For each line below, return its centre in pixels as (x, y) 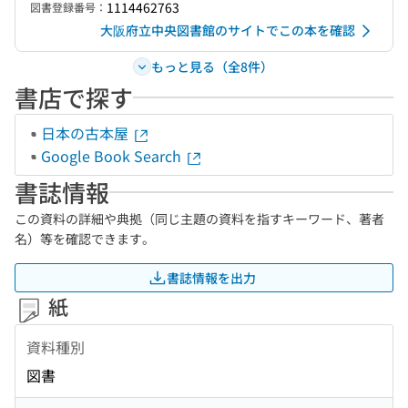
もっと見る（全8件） (212, 66)
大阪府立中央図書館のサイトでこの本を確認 (228, 30)
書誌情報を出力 (211, 277)
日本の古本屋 (87, 133)
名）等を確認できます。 (85, 239)
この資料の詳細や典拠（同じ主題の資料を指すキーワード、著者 (199, 219)
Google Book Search (113, 156)
